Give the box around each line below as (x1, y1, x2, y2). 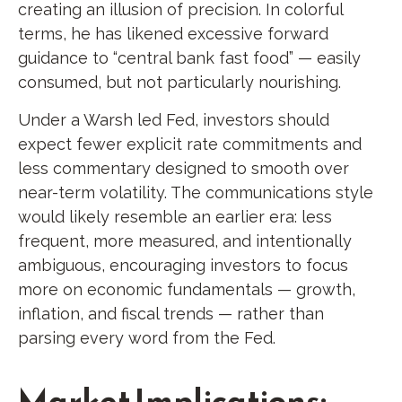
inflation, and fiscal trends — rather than (18, 303, 324, 323)
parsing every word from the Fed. (18, 328, 275, 347)
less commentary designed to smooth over (18, 158, 349, 178)
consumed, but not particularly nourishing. (18, 72, 341, 92)
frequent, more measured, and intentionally (18, 231, 352, 250)
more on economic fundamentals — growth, (18, 279, 355, 299)
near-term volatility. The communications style (18, 182, 373, 202)
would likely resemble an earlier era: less (18, 206, 332, 226)
